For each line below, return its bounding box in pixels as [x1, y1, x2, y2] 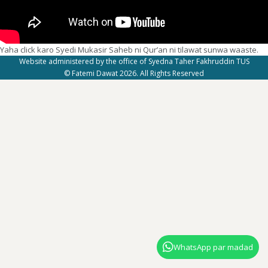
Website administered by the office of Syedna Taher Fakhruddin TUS [19, 56, 249, 66]
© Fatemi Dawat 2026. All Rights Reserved [64, 68, 204, 78]
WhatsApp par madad [173, 242, 253, 252]
